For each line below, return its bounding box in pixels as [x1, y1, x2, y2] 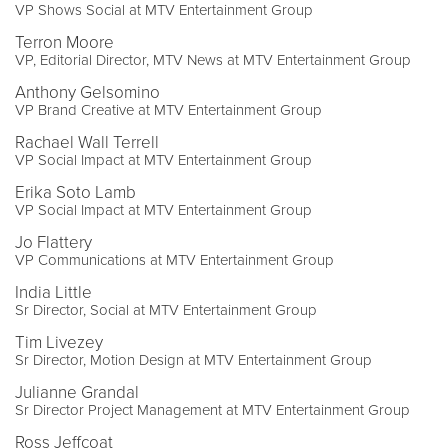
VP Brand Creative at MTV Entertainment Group [15, 100, 322, 119]
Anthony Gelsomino [15, 81, 160, 103]
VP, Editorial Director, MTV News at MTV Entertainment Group [15, 50, 411, 69]
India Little [15, 281, 92, 303]
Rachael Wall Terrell [15, 131, 159, 153]
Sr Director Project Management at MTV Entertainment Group [15, 400, 410, 419]
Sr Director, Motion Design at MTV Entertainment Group [15, 350, 372, 369]
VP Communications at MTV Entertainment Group [15, 250, 334, 269]
